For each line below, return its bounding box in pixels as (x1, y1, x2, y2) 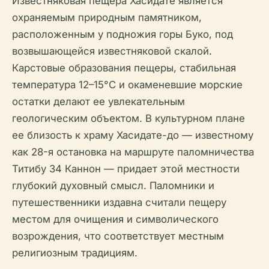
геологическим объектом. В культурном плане (12, 112, 245, 125)
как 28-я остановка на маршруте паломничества (12, 146, 254, 159)
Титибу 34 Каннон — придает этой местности (12, 163, 240, 175)
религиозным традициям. (12, 247, 138, 259)
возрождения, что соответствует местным (12, 230, 224, 243)
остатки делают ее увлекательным (12, 95, 185, 108)
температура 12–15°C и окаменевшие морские (12, 79, 243, 91)
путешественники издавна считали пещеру (12, 196, 226, 209)
